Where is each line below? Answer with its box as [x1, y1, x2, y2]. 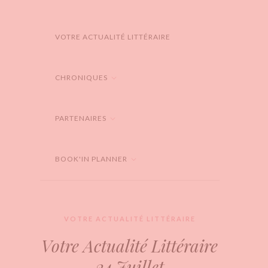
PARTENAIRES [54, 114, 106, 123]
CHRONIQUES [54, 73, 108, 82]
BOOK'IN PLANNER [54, 154, 127, 163]
